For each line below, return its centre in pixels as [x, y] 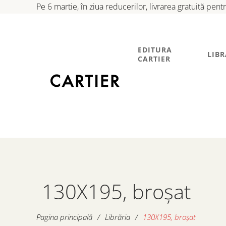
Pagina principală [64, 217]
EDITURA [155, 50]
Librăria [118, 217]
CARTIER [154, 59]
